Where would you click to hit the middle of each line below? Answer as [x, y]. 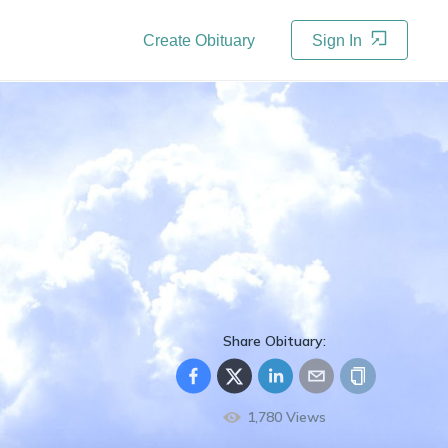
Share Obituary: [274, 341]
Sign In [339, 40]
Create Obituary [199, 40]
